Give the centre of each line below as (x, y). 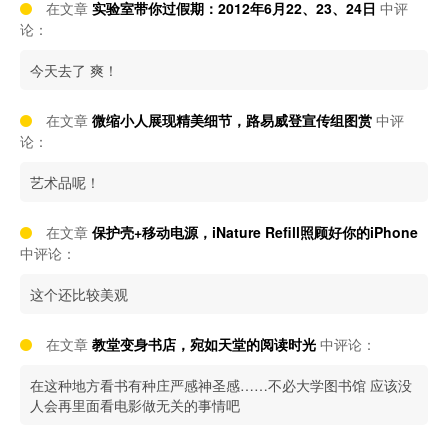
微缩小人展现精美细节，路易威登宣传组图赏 (232, 120)
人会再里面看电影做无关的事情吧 (135, 405)
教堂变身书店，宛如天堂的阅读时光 (204, 344)
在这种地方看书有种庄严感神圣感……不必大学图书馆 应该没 (221, 385)
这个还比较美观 (79, 294)
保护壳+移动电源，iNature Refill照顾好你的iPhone (255, 232)
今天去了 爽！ (74, 70)
